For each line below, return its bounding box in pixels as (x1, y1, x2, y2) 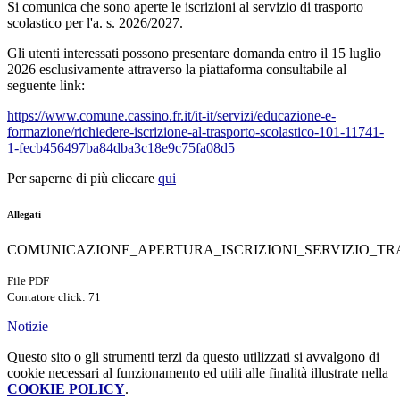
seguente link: (7, 78, 85, 94)
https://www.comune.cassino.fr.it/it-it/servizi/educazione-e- (7, 108, 336, 124)
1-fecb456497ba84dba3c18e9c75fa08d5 (7, 140, 235, 156)
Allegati (7, 209, 41, 221)
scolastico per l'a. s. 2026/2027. (7, 15, 183, 31)
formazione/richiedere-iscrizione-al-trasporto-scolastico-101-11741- (7, 124, 384, 140)
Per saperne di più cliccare (7, 171, 158, 187)
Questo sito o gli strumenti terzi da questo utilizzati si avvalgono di (7, 349, 379, 365)
